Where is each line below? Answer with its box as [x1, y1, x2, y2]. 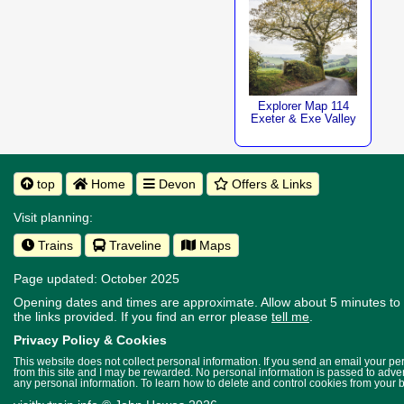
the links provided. [14, 309, 121, 324]
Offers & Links [228, 177, 312, 191]
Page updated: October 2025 [14, 271, 179, 286]
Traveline [106, 238, 161, 252]
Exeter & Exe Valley [250, 113, 356, 125]
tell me [271, 309, 309, 324]
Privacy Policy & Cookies [14, 333, 167, 347]
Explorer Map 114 [257, 100, 349, 113]
